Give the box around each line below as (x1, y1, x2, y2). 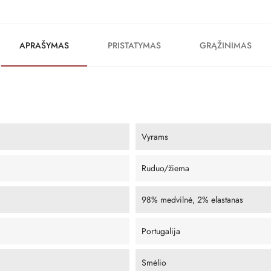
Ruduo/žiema (142, 162, 189, 174)
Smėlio (142, 256, 166, 269)
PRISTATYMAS (108, 39, 161, 51)
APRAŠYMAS (19, 39, 69, 51)
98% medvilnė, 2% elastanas (142, 193, 243, 206)
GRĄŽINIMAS (200, 39, 252, 51)
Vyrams (142, 130, 168, 143)
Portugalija (142, 224, 180, 237)
